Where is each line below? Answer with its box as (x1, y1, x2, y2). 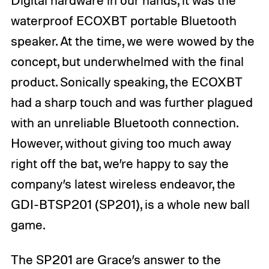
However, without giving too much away (10, 135, 231, 151)
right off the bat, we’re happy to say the (10, 156, 229, 172)
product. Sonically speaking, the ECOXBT (10, 74, 243, 90)
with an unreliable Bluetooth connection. (10, 115, 238, 131)
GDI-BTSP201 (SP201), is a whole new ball (10, 196, 250, 213)
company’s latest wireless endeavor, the (10, 176, 235, 192)
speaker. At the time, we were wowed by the (10, 33, 255, 49)
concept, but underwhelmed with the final (10, 53, 244, 70)
